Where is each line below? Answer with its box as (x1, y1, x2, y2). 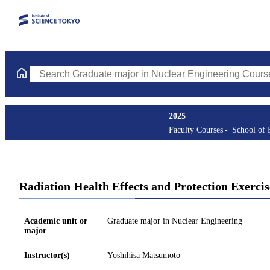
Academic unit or (24, 216, 87, 225)
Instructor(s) (24, 251, 70, 260)
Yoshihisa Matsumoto (107, 251, 180, 260)
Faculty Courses (169, 125, 223, 134)
